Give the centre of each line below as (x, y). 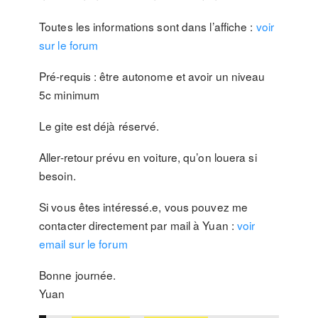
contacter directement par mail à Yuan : (138, 225)
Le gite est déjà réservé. (99, 126)
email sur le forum (83, 243)
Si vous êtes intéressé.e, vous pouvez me (144, 207)
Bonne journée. (78, 275)
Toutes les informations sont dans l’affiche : (148, 26)
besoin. (57, 175)
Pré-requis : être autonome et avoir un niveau (152, 76)
